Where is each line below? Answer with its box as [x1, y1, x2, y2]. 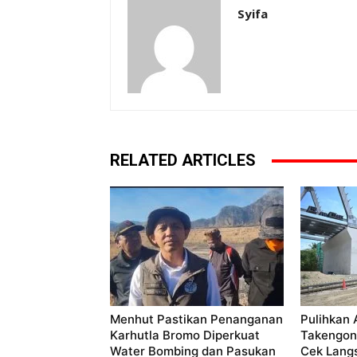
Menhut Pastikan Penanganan [110, 312, 283, 328]
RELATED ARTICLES [110, 151, 256, 171]
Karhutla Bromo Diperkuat [110, 328, 260, 343]
